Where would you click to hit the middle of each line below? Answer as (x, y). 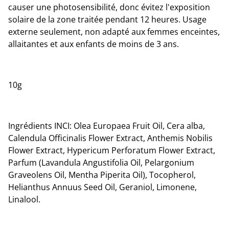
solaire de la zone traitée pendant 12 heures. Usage (107, 19)
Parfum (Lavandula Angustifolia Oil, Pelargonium (101, 162)
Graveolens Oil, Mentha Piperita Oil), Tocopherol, (102, 175)
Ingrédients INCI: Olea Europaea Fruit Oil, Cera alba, (107, 125)
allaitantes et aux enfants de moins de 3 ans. (94, 44)
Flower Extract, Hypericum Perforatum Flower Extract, (112, 150)
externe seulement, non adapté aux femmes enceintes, (114, 31)
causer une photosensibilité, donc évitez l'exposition (109, 7)
